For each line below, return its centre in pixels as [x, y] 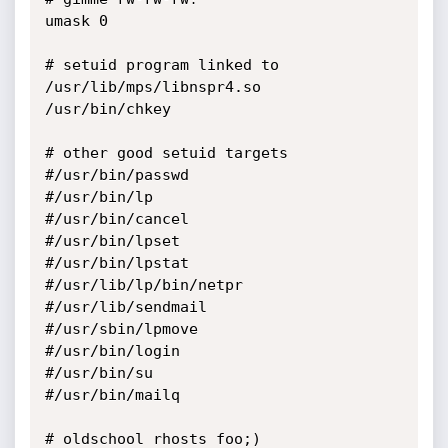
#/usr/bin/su [98, 373]
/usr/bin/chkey [107, 109]
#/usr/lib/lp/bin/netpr [143, 285]
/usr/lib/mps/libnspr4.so [152, 87]
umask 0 [76, 21]
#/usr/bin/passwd [116, 175]
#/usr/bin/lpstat [116, 263]
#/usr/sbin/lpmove [121, 329]
